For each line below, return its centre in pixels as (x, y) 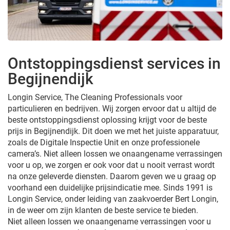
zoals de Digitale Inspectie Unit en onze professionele (104, 142)
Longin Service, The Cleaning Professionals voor (95, 97)
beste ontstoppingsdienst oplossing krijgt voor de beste (107, 120)
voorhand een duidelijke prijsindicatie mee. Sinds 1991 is (110, 187)
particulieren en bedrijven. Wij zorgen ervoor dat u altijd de (112, 108)
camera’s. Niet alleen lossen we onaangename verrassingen (115, 154)
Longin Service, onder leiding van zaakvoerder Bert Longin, (113, 199)
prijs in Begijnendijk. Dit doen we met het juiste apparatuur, (113, 131)
